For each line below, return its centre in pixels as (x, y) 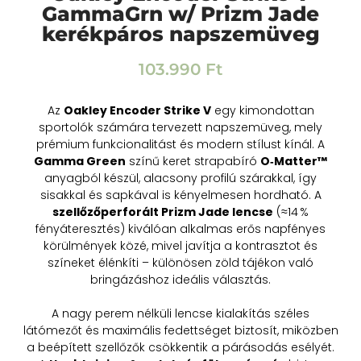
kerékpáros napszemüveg (180, 33)
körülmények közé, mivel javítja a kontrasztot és (180, 245)
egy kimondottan (262, 110)
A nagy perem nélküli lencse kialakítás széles (180, 313)
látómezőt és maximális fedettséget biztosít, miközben (180, 330)
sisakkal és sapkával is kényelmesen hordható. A (180, 195)
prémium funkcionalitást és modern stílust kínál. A (180, 144)
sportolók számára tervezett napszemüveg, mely (180, 127)
